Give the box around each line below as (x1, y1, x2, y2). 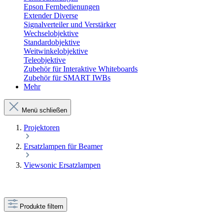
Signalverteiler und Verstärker (24, 20, 116, 29)
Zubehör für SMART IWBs (24, 74, 110, 82)
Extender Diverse (24, 11, 78, 20)
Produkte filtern (20, 203, 63, 211)
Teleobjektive (24, 56, 66, 65)
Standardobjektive (24, 38, 80, 47)
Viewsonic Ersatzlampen (24, 161, 101, 170)
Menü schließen (22, 107, 67, 114)
